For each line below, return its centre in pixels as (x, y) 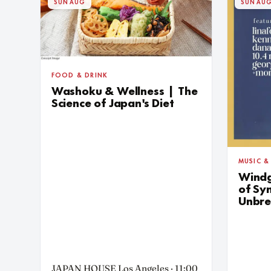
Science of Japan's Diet (113, 104)
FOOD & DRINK (80, 76)
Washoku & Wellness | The (124, 92)
